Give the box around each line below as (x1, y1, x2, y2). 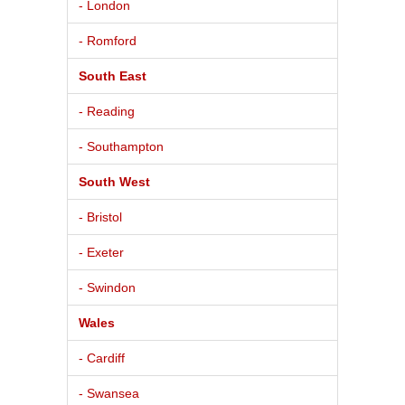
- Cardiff (79, 350, 125, 365)
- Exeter (79, 244, 124, 259)
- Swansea (79, 385, 139, 400)
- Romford (79, 33, 137, 48)
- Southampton (79, 138, 164, 154)
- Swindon (79, 279, 136, 295)
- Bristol (79, 209, 122, 224)
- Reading (79, 103, 135, 118)
